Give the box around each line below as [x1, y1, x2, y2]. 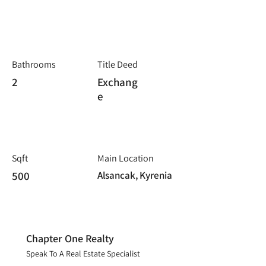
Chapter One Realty [26, 232, 114, 245]
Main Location [97, 152, 154, 164]
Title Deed [97, 58, 138, 71]
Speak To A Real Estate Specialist [26, 248, 140, 259]
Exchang [97, 75, 138, 89]
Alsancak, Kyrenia [97, 169, 172, 182]
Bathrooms [12, 58, 56, 71]
